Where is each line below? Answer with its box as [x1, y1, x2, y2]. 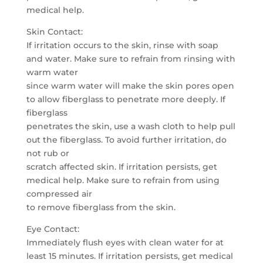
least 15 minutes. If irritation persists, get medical [26, 251, 233, 261]
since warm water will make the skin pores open [26, 80, 234, 91]
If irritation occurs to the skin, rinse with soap [26, 40, 218, 50]
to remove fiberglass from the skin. [26, 202, 176, 213]
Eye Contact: [26, 224, 79, 234]
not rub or [26, 148, 69, 159]
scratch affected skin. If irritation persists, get [26, 161, 217, 172]
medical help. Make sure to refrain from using [26, 175, 220, 186]
